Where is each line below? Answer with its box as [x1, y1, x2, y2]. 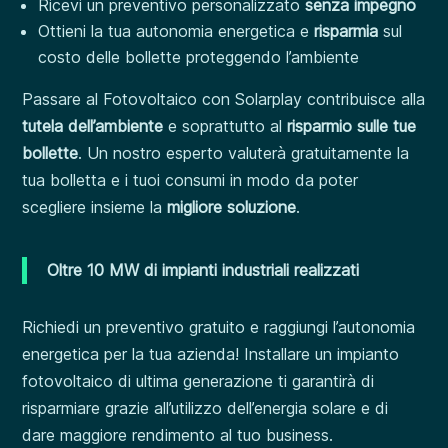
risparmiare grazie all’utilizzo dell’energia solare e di [22, 398, 389, 418]
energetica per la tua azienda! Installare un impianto [22, 344, 400, 364]
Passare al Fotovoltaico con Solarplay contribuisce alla [22, 89, 426, 109]
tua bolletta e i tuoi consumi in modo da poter [22, 170, 359, 190]
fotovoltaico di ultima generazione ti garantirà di [22, 371, 375, 391]
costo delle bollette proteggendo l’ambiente [38, 47, 360, 67]
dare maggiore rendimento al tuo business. [22, 425, 334, 445]
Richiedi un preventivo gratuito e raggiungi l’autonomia [22, 317, 416, 337]
